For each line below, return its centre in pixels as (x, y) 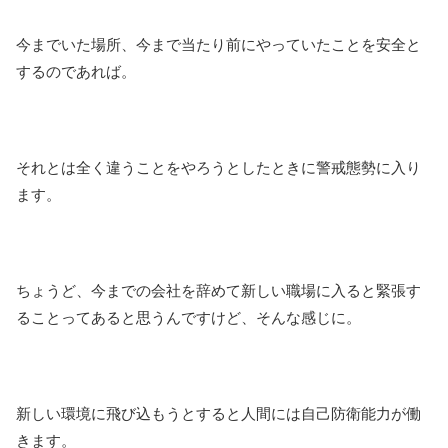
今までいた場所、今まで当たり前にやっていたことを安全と (218, 45)
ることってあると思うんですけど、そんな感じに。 (188, 318)
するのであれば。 (76, 72)
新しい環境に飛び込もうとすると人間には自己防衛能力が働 (218, 414)
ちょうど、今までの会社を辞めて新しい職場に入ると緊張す (218, 291)
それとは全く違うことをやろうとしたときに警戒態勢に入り (218, 168)
